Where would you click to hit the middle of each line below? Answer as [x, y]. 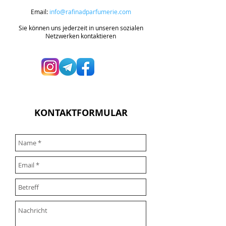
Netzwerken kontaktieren [81, 36]
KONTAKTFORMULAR [81, 113]
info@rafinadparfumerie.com [90, 12]
